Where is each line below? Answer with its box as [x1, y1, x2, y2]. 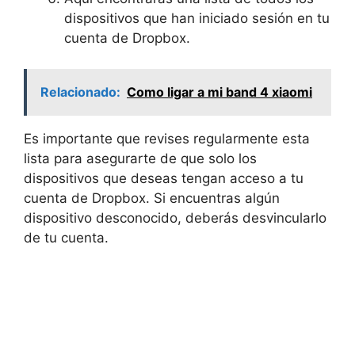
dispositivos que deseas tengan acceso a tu [24, 170, 303, 186]
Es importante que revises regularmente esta [24, 130, 310, 147]
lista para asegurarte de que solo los [24, 150, 257, 166]
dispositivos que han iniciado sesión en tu [64, 10, 330, 26]
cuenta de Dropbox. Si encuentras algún [24, 189, 280, 206]
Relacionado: [40, 83, 120, 100]
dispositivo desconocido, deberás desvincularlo [24, 209, 326, 226]
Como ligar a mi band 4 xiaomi [127, 83, 312, 100]
